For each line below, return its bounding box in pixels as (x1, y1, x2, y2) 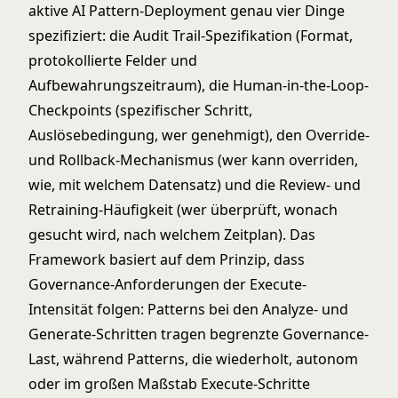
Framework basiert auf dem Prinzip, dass (28, 250, 305, 269)
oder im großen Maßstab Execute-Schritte (28, 374, 310, 394)
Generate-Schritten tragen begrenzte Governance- (28, 324, 369, 344)
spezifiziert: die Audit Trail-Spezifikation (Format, (28, 26, 353, 45)
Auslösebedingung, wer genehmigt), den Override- (28, 125, 370, 145)
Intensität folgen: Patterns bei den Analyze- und (28, 299, 348, 319)
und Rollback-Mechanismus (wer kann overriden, (28, 150, 358, 170)
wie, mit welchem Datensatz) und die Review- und (28, 175, 361, 195)
